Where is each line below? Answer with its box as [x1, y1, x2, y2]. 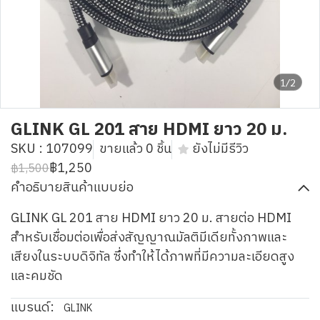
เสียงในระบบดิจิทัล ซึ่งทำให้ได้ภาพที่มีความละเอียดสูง [11, 246, 294, 268]
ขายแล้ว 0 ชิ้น [99, 139, 171, 160]
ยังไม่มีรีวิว [192, 139, 249, 160]
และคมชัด [11, 266, 63, 287]
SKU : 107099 [11, 139, 93, 160]
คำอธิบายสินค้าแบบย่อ [11, 177, 134, 199]
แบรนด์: [11, 297, 54, 319]
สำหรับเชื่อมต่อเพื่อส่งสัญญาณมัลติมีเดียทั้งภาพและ [11, 227, 287, 249]
